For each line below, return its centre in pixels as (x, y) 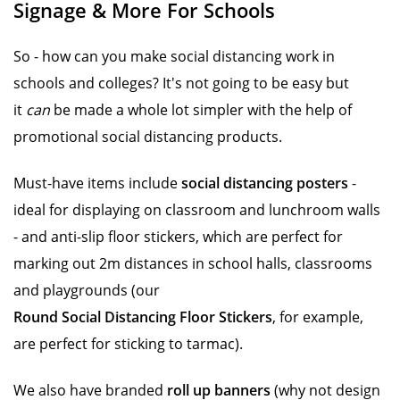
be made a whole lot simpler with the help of (201, 110)
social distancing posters (265, 183)
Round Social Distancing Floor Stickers (143, 317)
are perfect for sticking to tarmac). (130, 344)
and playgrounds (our (87, 290)
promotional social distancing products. (150, 137)
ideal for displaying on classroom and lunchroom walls (197, 210)
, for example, (318, 317)
